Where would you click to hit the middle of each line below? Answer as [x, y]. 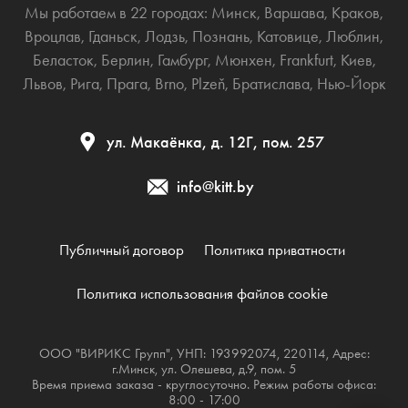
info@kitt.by [215, 186]
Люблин [353, 36]
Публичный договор [121, 249]
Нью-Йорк [351, 83]
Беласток [63, 59]
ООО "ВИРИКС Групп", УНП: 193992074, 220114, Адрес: [204, 354]
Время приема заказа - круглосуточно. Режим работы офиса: [204, 385]
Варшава [294, 12]
